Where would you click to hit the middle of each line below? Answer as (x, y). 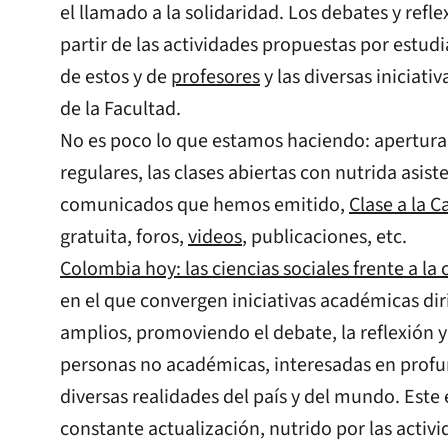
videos (215, 237)
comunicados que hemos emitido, (204, 205)
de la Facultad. (120, 109)
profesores (215, 77)
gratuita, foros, (124, 237)
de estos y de (115, 77)
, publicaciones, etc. (324, 237)
